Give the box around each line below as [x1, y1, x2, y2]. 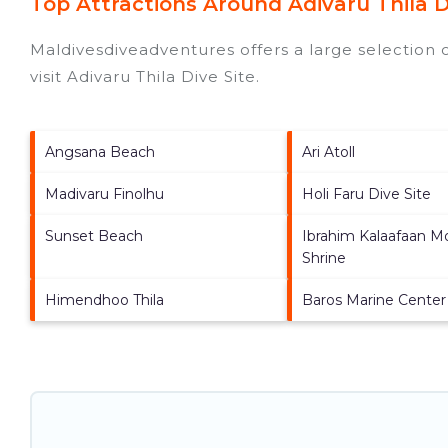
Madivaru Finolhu [45, 184, 164, 203]
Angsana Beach [45, 142, 155, 161]
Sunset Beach [45, 226, 143, 245]
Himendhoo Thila [45, 290, 164, 309]
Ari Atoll [301, 142, 355, 161]
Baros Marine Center [301, 290, 446, 309]
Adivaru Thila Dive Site [67, 66, 256, 86]
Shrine [301, 248, 346, 267]
